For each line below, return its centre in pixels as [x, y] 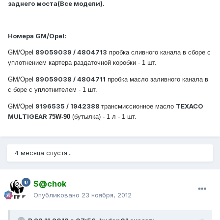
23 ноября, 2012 [107, 195]
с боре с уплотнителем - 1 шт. [53, 90]
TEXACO [190, 106]
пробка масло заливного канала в [157, 80]
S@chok [50, 184]
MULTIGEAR [28, 117]
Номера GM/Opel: [37, 36]
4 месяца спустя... [43, 153]
